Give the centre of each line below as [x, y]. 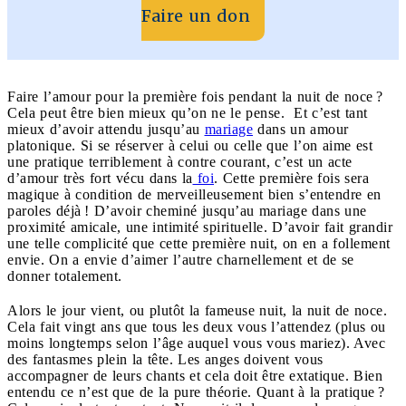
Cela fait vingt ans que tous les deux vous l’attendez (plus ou [197, 326]
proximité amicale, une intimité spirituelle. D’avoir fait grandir [200, 227]
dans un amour [301, 129]
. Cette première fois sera [291, 178]
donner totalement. [65, 275]
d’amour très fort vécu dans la [100, 178]
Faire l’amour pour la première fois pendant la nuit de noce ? [195, 96]
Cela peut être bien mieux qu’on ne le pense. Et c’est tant [188, 112]
